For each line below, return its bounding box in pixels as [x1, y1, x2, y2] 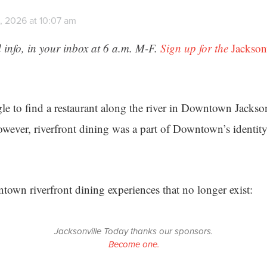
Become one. [108, 238, 159, 251]
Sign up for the [160, 41, 231, 55]
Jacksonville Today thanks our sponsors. [54, 225, 213, 238]
